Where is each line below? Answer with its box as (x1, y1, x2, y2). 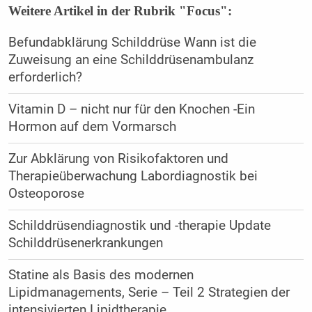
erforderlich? (8, 69, 82, 85)
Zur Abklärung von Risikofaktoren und (8, 150, 228, 166)
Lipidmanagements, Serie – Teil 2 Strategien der (8, 284, 290, 300)
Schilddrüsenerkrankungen (8, 235, 163, 251)
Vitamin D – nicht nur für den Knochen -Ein (8, 101, 255, 117)
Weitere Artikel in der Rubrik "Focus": (8, 3, 232, 18)
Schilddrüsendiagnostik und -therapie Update (8, 217, 271, 233)
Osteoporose (8, 185, 84, 201)
